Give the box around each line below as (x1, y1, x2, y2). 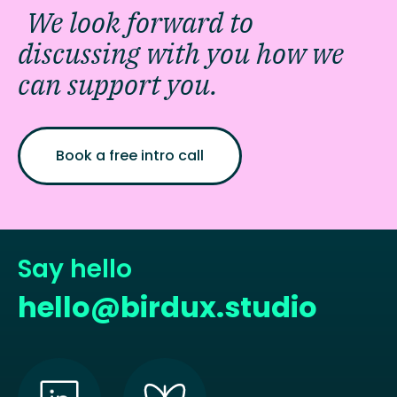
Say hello (18, 251, 132, 286)
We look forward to (27, 3, 253, 41)
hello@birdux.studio (18, 286, 317, 327)
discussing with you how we (18, 34, 344, 72)
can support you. (18, 65, 218, 103)
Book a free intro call (56, 144, 204, 166)
